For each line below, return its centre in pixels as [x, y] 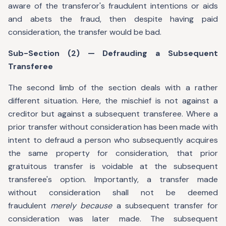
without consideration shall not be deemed [113, 192]
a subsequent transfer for [165, 206]
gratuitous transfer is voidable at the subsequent [113, 166]
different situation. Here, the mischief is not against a [113, 101]
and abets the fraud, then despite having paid [113, 19]
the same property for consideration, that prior [113, 153]
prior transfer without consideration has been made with [113, 127]
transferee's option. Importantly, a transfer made [113, 179]
